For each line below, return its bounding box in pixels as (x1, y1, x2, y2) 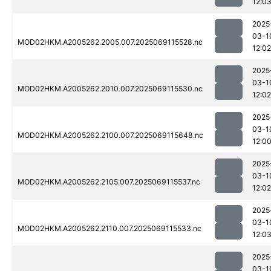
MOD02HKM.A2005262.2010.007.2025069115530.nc (18, 84, 203, 94)
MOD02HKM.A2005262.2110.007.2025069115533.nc (18, 224, 201, 233)
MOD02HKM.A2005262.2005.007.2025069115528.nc (18, 38, 203, 47)
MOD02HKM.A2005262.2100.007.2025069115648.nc (18, 131, 203, 140)
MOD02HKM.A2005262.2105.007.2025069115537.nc (18, 177, 200, 187)
